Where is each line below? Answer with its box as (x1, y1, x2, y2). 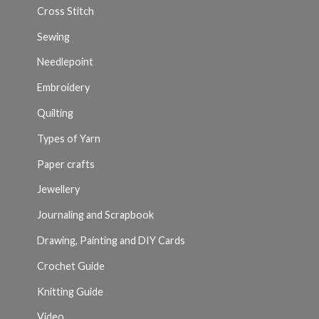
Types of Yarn (37, 132, 100, 145)
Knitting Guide (37, 285, 103, 298)
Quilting (37, 106, 73, 119)
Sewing (37, 30, 70, 43)
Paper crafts (37, 157, 95, 170)
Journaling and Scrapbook (37, 208, 154, 221)
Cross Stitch (37, 4, 94, 17)
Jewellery (37, 183, 80, 196)
